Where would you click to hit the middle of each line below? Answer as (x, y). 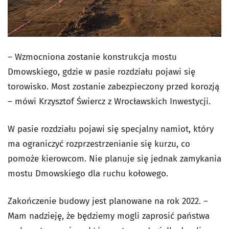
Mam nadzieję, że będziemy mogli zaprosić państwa (109, 216)
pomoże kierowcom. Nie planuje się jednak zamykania (114, 159)
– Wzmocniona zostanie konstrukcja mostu (92, 57)
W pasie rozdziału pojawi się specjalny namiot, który (111, 129)
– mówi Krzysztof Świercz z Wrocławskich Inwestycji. (109, 101)
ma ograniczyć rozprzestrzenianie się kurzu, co (99, 144)
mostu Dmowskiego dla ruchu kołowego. (89, 174)
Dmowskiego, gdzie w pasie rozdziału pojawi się (101, 72)
